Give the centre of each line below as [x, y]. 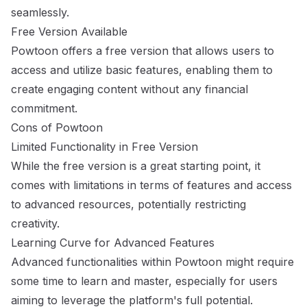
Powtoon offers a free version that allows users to [143, 51]
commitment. [44, 108]
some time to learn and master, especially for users [144, 281]
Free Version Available [69, 32]
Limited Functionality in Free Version [105, 147]
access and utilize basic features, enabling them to [142, 70]
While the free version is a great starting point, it [136, 166]
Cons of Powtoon [57, 127]
